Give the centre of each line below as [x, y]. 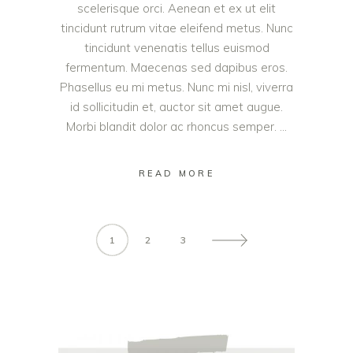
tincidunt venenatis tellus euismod [176, 47]
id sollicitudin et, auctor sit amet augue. [176, 106]
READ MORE [176, 173]
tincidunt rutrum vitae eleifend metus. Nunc [176, 28]
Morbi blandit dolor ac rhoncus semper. [173, 126]
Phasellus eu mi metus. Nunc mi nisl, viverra [176, 87]
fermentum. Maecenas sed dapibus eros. [176, 67]
